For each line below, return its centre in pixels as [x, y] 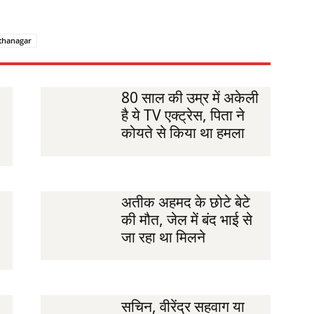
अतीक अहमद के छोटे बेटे [185, 202]
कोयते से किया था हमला [183, 133]
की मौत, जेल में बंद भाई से [186, 219]
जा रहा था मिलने [163, 237]
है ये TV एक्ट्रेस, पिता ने [183, 115]
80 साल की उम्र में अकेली [190, 98]
